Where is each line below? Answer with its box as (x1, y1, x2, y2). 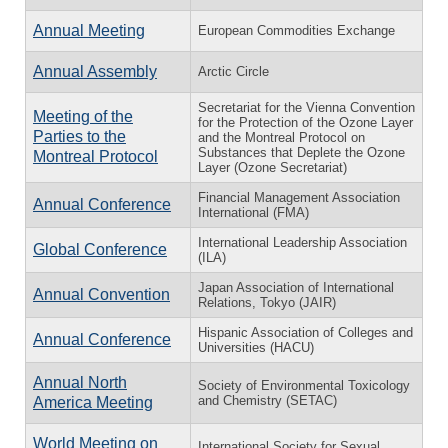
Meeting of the (33, 107, 133, 125)
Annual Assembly (33, 62, 157, 80)
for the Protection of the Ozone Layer (198, 114, 413, 130)
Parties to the (33, 127, 126, 145)
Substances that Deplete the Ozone (198, 144, 405, 160)
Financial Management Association (198, 189, 400, 205)
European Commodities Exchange (198, 22, 395, 38)
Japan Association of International (198, 279, 394, 295)
